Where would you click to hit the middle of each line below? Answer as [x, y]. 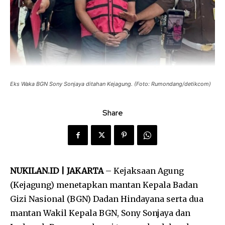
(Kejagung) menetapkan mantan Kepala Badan [104, 185]
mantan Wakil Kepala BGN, [66, 213]
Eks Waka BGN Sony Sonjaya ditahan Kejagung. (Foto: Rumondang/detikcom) [110, 84]
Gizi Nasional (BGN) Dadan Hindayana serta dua [107, 199]
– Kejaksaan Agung [144, 171]
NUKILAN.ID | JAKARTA [57, 171]
